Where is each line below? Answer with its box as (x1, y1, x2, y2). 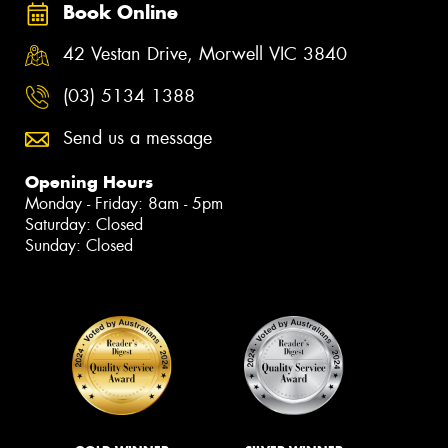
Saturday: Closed (25, 213, 143, 235)
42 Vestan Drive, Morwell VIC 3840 (63, 42, 347, 67)
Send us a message (63, 125, 212, 150)
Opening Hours (25, 170, 153, 193)
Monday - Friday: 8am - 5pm (25, 192, 223, 214)
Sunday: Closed (25, 234, 133, 256)
